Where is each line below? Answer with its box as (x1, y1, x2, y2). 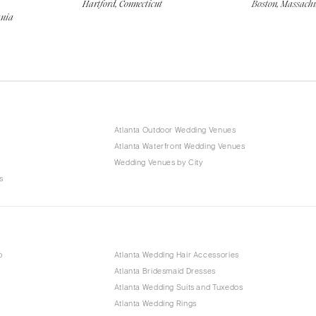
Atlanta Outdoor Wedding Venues (114, 125, 236, 134)
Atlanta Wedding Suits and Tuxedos (114, 283, 243, 291)
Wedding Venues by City (114, 157, 204, 166)
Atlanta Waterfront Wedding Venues (114, 141, 245, 150)
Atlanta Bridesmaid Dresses (114, 267, 216, 275)
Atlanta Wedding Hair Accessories (114, 250, 239, 259)
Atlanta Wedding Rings (114, 299, 197, 308)
